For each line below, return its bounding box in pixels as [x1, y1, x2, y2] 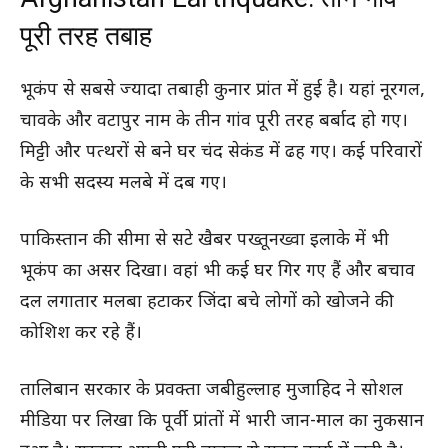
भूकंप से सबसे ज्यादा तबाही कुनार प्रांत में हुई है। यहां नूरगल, [20, 78, 425, 102]
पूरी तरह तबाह [20, 19, 152, 52]
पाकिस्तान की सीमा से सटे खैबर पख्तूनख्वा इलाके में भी [20, 228, 389, 252]
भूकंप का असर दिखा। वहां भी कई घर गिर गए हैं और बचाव [20, 259, 415, 283]
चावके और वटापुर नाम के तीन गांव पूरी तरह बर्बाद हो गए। [20, 109, 408, 133]
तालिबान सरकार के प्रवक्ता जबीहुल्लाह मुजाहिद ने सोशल [20, 378, 403, 402]
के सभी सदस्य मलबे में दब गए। [20, 171, 227, 195]
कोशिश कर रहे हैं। [20, 321, 142, 345]
